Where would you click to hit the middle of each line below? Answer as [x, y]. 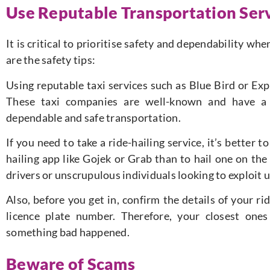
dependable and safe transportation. [93, 117]
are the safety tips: [51, 60]
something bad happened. [68, 232]
